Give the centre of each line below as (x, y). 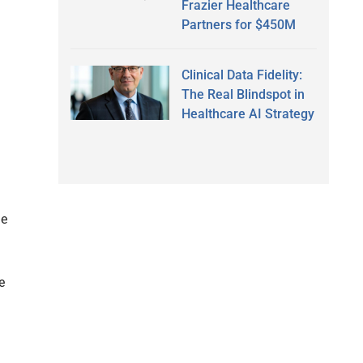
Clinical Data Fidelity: (241, 75)
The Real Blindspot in (243, 94)
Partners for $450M (238, 24)
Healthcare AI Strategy (248, 113)
